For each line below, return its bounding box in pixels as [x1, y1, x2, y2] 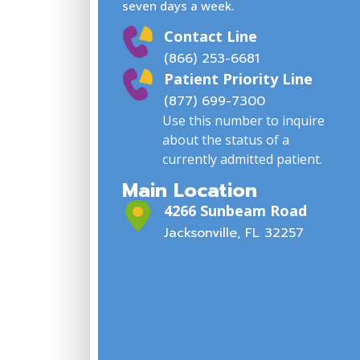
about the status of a [162, 131, 289, 149]
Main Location [122, 175, 257, 205]
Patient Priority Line [164, 69, 313, 89]
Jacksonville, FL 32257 [164, 223, 305, 243]
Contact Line [164, 27, 258, 47]
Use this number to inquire [162, 112, 325, 130]
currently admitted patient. [162, 150, 325, 169]
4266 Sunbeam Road [164, 200, 308, 220]
